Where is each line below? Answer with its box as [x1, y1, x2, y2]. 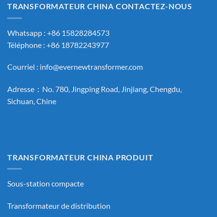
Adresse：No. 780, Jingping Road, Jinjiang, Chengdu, [7, 84, 182, 94]
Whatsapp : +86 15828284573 [7, 28, 109, 37]
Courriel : [7, 62, 40, 72]
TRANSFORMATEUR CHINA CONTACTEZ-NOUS [7, 1, 192, 11]
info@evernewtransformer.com [40, 62, 143, 72]
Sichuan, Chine [7, 96, 56, 106]
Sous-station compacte [7, 179, 84, 188]
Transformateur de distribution [7, 201, 110, 211]
